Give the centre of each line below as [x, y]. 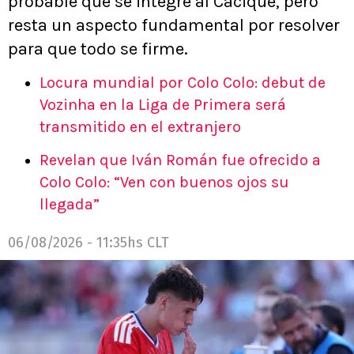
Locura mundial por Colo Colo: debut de [183, 82]
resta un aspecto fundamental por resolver [174, 25]
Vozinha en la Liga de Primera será [163, 104]
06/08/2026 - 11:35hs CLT [88, 242]
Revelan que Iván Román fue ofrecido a [180, 160]
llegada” [70, 204]
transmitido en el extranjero [140, 126]
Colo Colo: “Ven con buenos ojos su [164, 182]
